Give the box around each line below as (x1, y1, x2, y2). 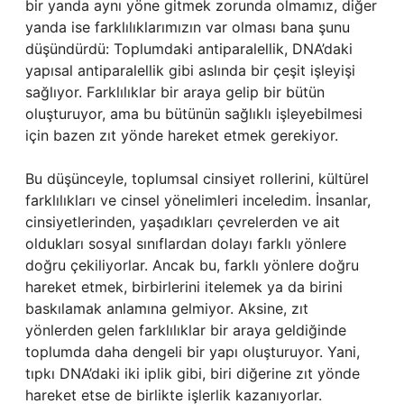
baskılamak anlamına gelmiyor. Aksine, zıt (25, 299, 308, 317)
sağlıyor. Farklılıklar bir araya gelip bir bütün (25, 83, 325, 101)
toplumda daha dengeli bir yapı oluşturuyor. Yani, (25, 343, 360, 361)
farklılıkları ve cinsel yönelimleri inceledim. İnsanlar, (25, 191, 371, 209)
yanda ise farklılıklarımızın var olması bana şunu (25, 18, 350, 36)
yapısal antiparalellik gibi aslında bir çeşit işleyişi (25, 61, 355, 79)
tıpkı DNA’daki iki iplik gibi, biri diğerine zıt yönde (25, 364, 360, 382)
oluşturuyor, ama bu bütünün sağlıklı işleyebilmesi (25, 105, 363, 123)
